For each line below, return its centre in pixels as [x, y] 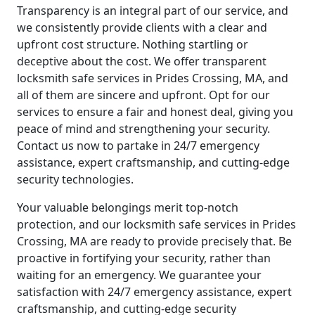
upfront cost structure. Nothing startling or [133, 44]
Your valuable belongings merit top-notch [128, 207]
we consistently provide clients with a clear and [142, 27]
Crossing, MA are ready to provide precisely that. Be [154, 241]
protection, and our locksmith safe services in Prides [156, 224]
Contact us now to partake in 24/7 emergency [138, 145]
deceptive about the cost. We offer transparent [142, 61]
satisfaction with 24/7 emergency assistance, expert [154, 291]
